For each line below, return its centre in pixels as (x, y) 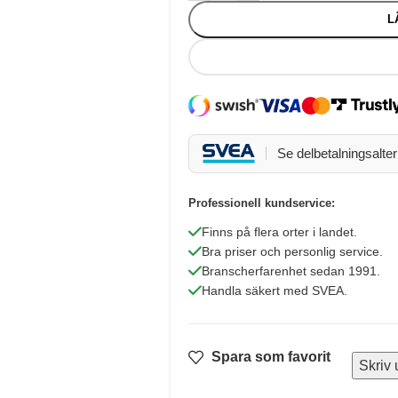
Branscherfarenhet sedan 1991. (291, 271)
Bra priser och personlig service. (292, 251)
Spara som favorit (267, 357)
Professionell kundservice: (261, 203)
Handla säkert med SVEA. (274, 290)
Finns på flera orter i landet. (279, 231)
